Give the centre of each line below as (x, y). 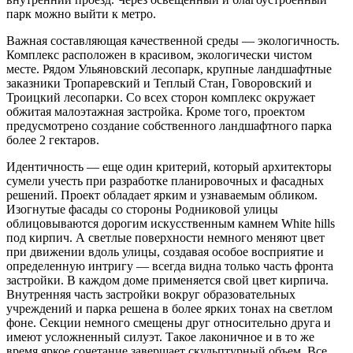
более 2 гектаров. (53, 140)
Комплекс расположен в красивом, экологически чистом (159, 55)
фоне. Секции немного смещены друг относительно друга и (169, 323)
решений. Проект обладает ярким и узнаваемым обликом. (162, 195)
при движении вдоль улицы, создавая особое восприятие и (165, 252)
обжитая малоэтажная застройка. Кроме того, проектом (156, 112)
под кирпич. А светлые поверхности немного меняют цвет (165, 238)
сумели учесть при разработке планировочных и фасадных (165, 181)
